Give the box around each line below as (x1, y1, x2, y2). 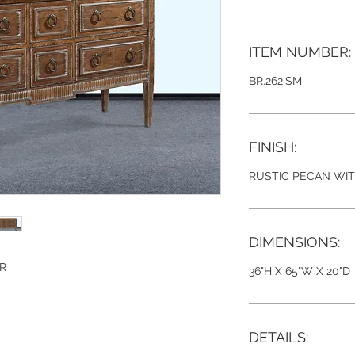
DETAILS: (249, 329, 308, 345)
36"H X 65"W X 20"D (249, 265, 350, 277)
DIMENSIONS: (249, 234, 340, 250)
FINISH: (249, 139, 296, 155)
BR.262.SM (249, 74, 302, 87)
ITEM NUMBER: (249, 44, 351, 60)
